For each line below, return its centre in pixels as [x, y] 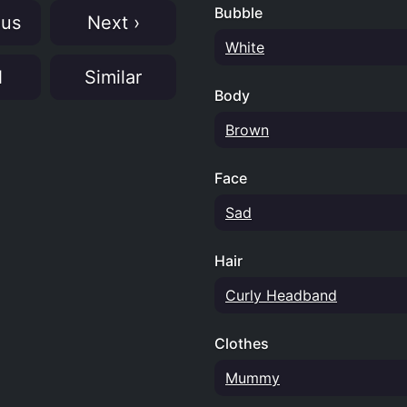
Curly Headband [281, 295]
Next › [113, 23]
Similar [113, 77]
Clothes [242, 343]
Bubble [238, 13]
